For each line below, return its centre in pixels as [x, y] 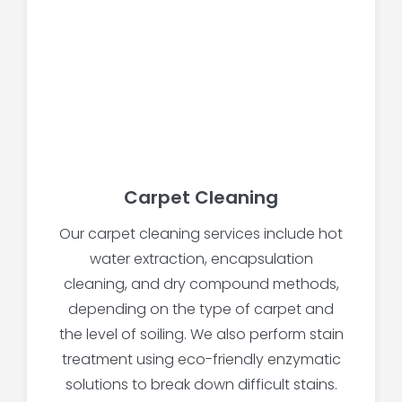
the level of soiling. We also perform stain [201, 335]
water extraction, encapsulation [201, 259]
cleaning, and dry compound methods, [201, 284]
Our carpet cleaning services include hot [201, 234]
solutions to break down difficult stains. [201, 385]
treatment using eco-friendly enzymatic [201, 360]
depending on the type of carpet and [201, 310]
